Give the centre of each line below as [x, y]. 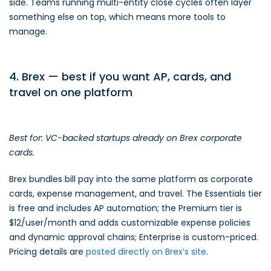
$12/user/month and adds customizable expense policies [130, 223]
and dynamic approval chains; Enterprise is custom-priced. [134, 237]
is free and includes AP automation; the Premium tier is [126, 208]
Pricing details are [47, 252]
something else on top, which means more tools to [117, 17]
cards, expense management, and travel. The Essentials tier [135, 194]
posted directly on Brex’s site [146, 252]
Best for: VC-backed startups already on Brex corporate [126, 138]
